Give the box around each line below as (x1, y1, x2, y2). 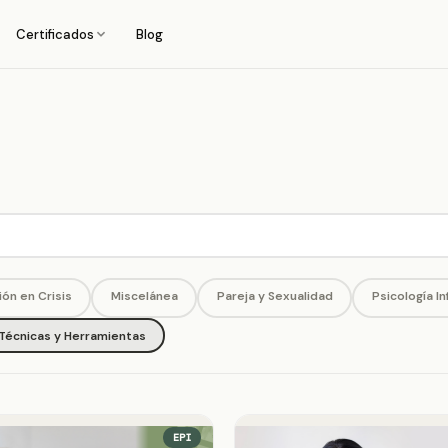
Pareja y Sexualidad (216, 287, 333, 304)
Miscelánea (110, 287, 178, 304)
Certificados (15, 25, 94, 43)
